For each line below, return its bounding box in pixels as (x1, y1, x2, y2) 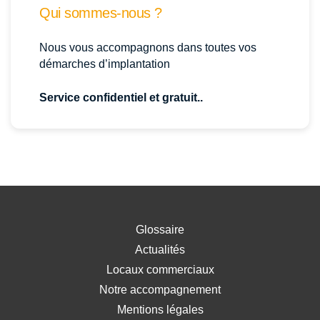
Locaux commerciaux (106, 264, 214, 276)
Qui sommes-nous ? (39, 5, 162, 21)
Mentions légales (116, 304, 204, 316)
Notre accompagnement (99, 284, 221, 296)
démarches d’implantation (39, 58, 170, 71)
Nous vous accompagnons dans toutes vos (39, 41, 256, 54)
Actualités (135, 244, 185, 256)
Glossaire (136, 224, 184, 236)
